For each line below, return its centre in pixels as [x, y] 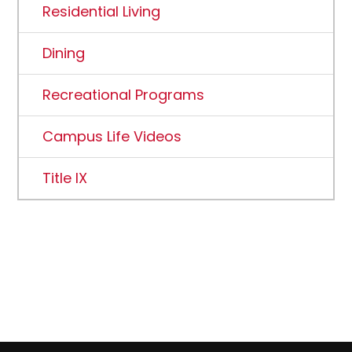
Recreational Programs [124, 95]
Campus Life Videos [112, 136]
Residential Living [102, 11]
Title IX [65, 178]
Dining [64, 53]
